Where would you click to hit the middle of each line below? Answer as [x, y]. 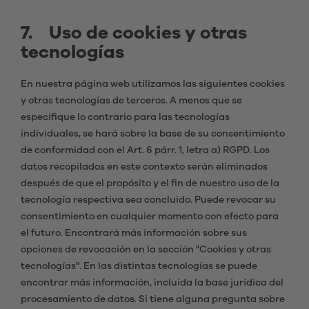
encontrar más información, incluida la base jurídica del [152, 283]
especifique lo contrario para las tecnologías [125, 117]
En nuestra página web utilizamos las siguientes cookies [153, 84]
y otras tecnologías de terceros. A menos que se [131, 101]
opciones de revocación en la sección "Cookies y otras [146, 250]
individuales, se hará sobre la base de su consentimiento [153, 134]
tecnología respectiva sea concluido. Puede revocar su [148, 200]
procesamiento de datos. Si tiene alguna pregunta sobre [153, 299]
